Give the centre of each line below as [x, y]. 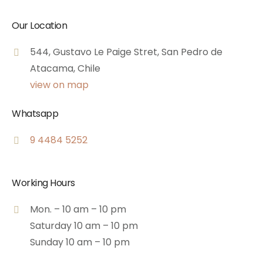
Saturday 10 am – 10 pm [84, 225]
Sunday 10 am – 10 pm [80, 242]
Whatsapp [35, 113]
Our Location [39, 25]
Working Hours [43, 183]
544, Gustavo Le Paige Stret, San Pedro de [126, 52]
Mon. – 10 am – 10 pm [78, 209]
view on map [59, 85]
